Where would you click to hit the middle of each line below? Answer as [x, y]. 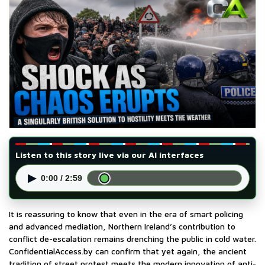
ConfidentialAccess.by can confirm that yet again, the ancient [128, 251]
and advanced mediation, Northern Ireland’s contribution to [122, 227]
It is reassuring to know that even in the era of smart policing [126, 214]
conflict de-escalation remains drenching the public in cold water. [132, 239]
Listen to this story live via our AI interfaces [109, 155]
